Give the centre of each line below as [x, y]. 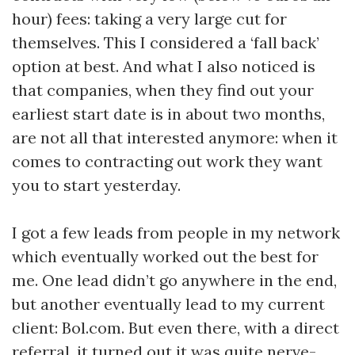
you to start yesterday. [96, 185]
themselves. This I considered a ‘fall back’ [166, 42]
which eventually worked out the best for [165, 256]
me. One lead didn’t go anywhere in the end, [174, 280]
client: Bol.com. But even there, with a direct [176, 328]
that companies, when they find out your [163, 90]
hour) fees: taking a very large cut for [149, 19]
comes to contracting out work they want [167, 161]
